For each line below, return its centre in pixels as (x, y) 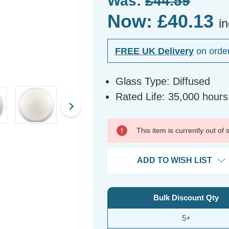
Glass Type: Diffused (163, 82)
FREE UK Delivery (154, 51)
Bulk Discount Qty (186, 198)
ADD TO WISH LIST (174, 161)
